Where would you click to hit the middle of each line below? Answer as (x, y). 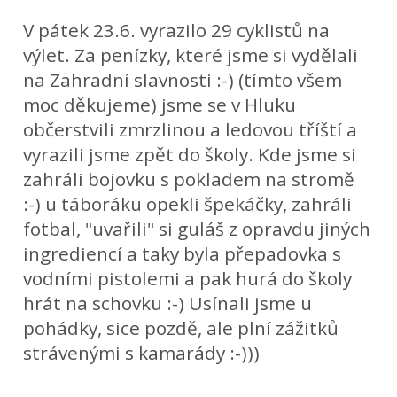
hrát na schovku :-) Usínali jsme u (168, 304)
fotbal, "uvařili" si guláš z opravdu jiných (197, 229)
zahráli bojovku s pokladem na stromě (189, 179)
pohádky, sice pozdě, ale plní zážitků (181, 328)
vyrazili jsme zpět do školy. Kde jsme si (190, 155)
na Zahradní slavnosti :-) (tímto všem (183, 80)
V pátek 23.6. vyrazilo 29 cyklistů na (177, 31)
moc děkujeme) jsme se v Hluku (160, 105)
